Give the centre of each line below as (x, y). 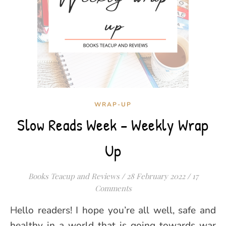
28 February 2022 (156, 176)
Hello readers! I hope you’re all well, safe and (14, 210)
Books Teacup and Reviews (74, 176)
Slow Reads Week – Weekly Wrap (113, 125)
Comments (113, 188)
